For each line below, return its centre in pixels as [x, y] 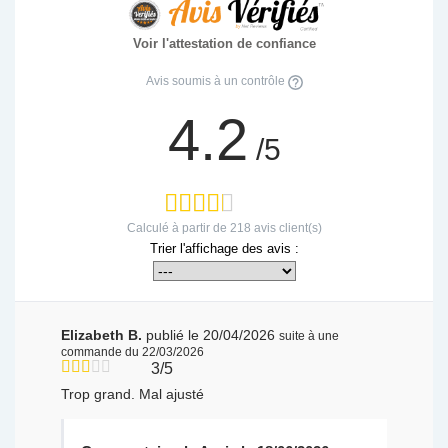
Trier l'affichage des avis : [224, 249]
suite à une [309, 336]
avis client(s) [286, 228]
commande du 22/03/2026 [133, 352]
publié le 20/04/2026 [211, 335]
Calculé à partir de [178, 228]
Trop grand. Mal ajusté [133, 394]
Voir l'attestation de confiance [224, 44]
